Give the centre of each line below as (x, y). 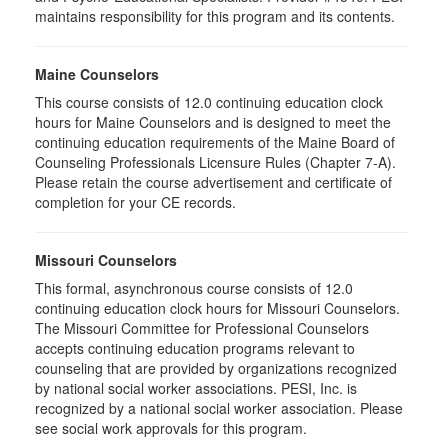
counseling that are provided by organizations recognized (216, 368)
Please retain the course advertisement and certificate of (213, 182)
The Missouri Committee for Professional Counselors (202, 328)
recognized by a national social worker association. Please (219, 408)
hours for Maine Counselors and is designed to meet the (213, 122)
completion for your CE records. (135, 202)
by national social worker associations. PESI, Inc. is (196, 388)
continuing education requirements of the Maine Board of (215, 142)
